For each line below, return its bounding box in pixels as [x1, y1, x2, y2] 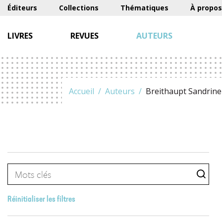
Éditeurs [7, 3, 37, 12]
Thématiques [120, 3, 168, 12]
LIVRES [7, 30, 33, 41]
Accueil [69, 86, 94, 97]
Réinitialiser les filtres [7, 196, 75, 204]
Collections [59, 3, 99, 12]
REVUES [70, 30, 99, 41]
